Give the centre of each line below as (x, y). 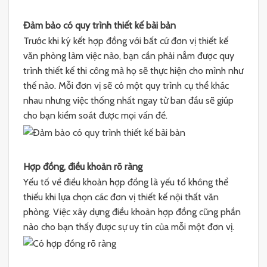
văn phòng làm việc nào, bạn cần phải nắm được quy (129, 56)
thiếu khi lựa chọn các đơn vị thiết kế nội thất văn (121, 197)
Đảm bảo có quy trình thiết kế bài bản (100, 25)
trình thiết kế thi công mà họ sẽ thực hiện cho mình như (133, 71)
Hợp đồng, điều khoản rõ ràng (83, 166)
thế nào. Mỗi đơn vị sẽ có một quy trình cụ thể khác (126, 86)
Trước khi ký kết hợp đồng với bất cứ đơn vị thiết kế (126, 41)
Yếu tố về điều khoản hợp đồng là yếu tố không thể (126, 182)
